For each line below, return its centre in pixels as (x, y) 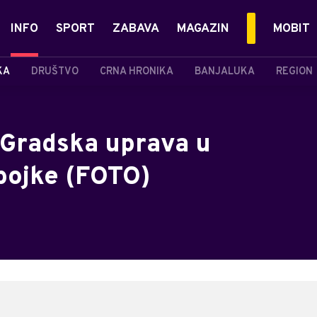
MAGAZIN (203, 29)
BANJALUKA (225, 71)
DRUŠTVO (55, 71)
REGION (294, 71)
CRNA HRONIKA (137, 71)
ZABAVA (136, 29)
